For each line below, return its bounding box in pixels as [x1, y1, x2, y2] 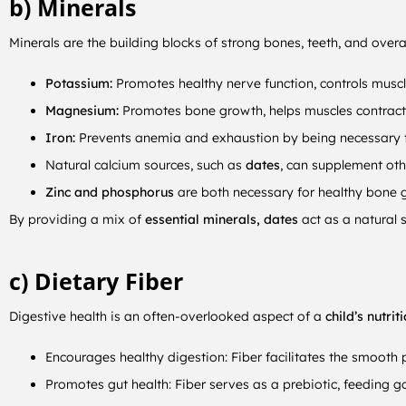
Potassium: [45, 74, 112, 92]
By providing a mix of [9, 210, 145, 227]
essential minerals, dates [145, 210, 298, 227]
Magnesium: [45, 101, 119, 119]
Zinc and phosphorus [45, 183, 174, 200]
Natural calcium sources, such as [45, 156, 246, 173]
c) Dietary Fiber [9, 266, 183, 297]
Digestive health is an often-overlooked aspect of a [9, 307, 325, 324]
